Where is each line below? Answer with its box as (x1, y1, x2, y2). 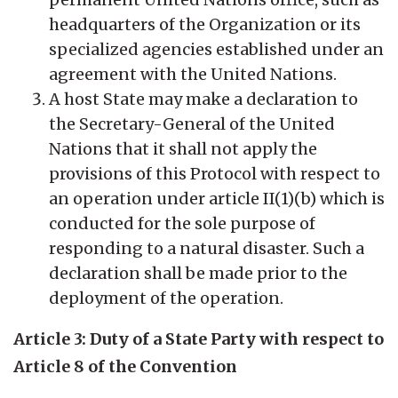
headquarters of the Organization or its (49, 13, 361, 35)
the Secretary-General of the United (49, 113, 335, 134)
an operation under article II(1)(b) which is (49, 187, 385, 209)
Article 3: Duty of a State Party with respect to (13, 328, 384, 349)
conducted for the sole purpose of (49, 212, 315, 234)
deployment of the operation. (49, 287, 283, 308)
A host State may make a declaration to (49, 88, 358, 109)
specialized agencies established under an (49, 38, 384, 60)
